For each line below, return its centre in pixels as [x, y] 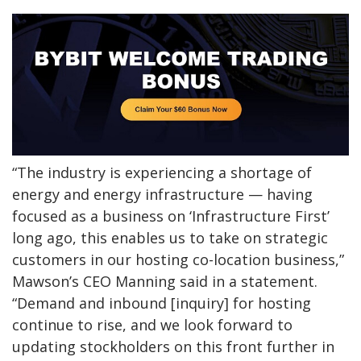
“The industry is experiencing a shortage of [162, 172]
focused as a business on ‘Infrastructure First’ [171, 216]
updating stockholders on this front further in [173, 346]
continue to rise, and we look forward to [152, 324]
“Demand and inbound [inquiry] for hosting [162, 303]
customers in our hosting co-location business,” [178, 259]
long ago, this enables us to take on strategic [170, 237]
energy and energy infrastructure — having [162, 194]
